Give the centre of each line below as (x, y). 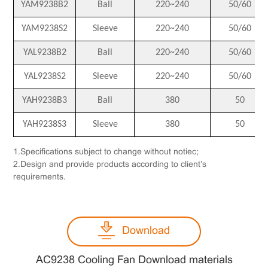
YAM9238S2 (45, 29)
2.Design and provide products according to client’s (110, 165)
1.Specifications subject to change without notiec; (106, 153)
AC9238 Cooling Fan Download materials (134, 261)
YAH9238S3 (45, 125)
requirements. (40, 178)
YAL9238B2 (45, 53)
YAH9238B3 (45, 101)
